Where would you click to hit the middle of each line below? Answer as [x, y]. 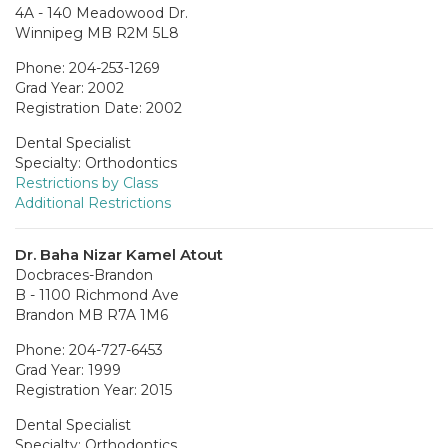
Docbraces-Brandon [84, 274]
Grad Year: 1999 [68, 369]
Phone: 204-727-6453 [89, 349]
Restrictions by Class [86, 182]
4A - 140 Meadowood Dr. [101, 12]
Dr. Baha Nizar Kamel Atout [119, 254]
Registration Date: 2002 [98, 107]
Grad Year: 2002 [69, 87]
